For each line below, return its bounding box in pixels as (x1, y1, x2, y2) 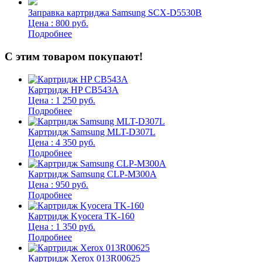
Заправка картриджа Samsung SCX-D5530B (28, 8, 202, 18)
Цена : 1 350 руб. (28, 221, 95, 232)
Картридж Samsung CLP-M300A (28, 168, 157, 179)
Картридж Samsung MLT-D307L (28, 126, 156, 137)
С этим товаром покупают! (5, 50, 143, 63)
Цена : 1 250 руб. (28, 95, 95, 105)
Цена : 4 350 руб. (28, 137, 95, 147)
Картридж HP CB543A (28, 84, 119, 95)
